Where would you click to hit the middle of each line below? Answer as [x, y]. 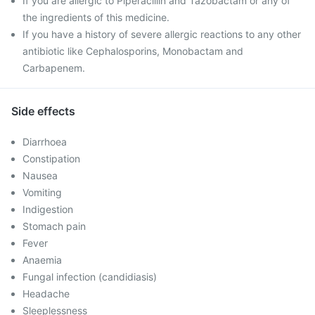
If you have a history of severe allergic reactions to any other [162, 34]
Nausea [40, 175]
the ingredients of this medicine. [96, 17]
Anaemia [42, 260]
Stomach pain [54, 226]
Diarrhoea [45, 142]
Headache [46, 294]
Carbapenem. [54, 68]
